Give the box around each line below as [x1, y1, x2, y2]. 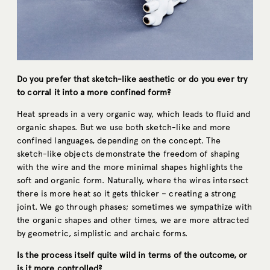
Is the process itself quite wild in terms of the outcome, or [17, 250, 248, 261]
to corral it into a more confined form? [17, 87, 171, 98]
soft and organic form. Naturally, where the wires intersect [17, 175, 249, 186]
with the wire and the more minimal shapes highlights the [17, 162, 243, 173]
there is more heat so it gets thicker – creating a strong [17, 189, 236, 199]
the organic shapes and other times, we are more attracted [17, 215, 250, 226]
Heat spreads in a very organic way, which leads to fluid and [17, 109, 251, 120]
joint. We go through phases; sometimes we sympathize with [17, 202, 253, 213]
